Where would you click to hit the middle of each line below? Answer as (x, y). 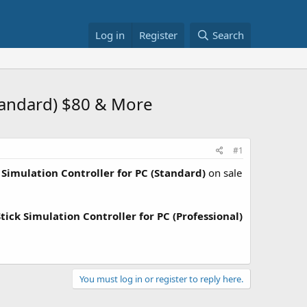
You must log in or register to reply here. (161, 279)
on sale (225, 173)
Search (228, 35)
